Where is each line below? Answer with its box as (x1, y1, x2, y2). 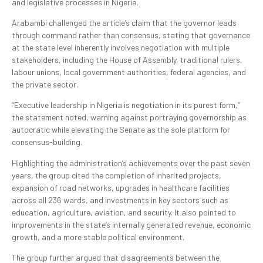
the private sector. (12, 79, 78, 89)
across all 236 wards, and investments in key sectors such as (12, 194, 228, 205)
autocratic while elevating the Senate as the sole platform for (12, 124, 230, 135)
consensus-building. (12, 137, 82, 147)
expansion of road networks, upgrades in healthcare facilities (12, 182, 230, 193)
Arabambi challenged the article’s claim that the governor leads (12, 18, 237, 28)
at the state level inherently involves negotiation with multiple (12, 42, 230, 52)
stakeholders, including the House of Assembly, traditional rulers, (12, 55, 242, 65)
